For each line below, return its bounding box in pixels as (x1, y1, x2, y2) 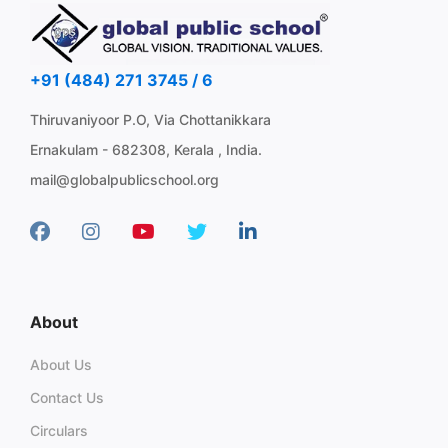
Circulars (30, 421, 88, 439)
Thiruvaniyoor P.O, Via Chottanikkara (30, 110, 271, 128)
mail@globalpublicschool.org (30, 170, 219, 188)
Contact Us (30, 388, 104, 406)
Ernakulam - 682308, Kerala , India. (30, 140, 262, 158)
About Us (30, 355, 92, 373)
